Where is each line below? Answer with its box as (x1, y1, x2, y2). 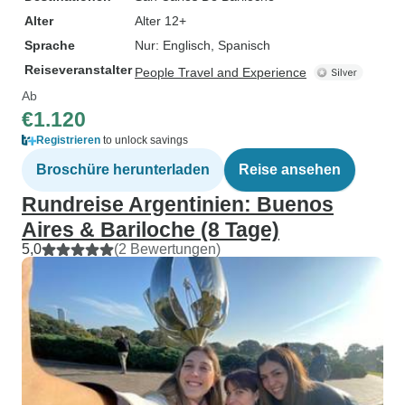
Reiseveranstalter (24, 62, 132, 77)
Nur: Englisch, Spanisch (135, 38, 270, 52)
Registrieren (36, 134, 100, 146)
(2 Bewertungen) (114, 241, 221, 257)
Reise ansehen (239, 162, 341, 177)
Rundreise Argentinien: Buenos (22, 193, 334, 216)
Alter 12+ (135, 14, 186, 28)
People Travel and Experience (135, 65, 306, 80)
